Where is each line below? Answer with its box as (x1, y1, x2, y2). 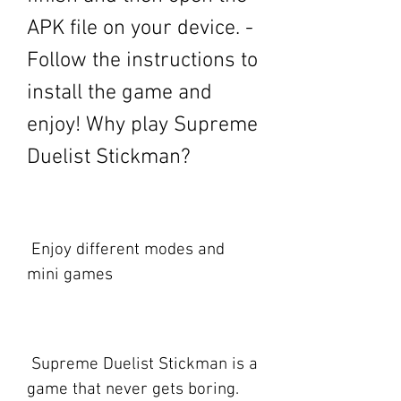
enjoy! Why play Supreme (27, 113, 258, 138)
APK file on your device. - (27, 16, 253, 41)
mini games (27, 265, 113, 286)
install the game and (27, 81, 212, 106)
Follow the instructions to (27, 48, 258, 73)
